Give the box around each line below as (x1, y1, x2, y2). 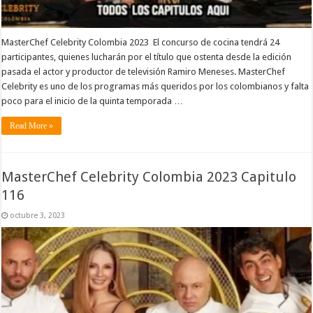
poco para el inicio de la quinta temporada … (1, 96, 184, 107)
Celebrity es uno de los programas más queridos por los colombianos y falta (1, 81, 310, 92)
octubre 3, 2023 (10, 211, 66, 220)
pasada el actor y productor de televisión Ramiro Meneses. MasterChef (1, 66, 286, 78)
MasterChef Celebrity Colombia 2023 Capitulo (1, 168, 297, 185)
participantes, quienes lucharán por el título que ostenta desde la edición (1, 52, 292, 63)
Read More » (10, 121, 54, 131)
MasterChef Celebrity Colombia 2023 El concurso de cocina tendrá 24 (1, 37, 280, 48)
